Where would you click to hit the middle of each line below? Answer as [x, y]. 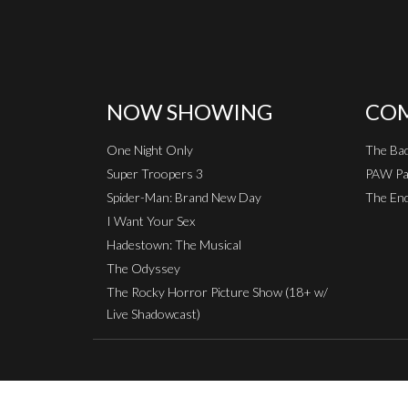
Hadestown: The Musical [174, 244]
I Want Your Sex [151, 220]
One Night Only [150, 149]
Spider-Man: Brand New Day [184, 197]
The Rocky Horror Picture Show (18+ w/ [217, 291]
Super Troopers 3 [155, 173]
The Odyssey [143, 268]
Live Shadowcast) [153, 313]
